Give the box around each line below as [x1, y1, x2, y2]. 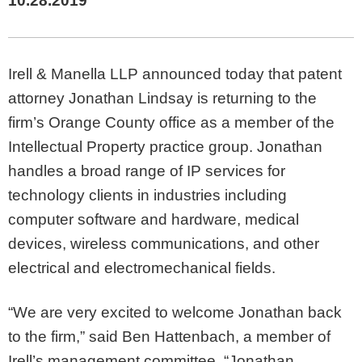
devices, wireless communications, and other [8, 235, 319, 252]
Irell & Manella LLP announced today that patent [8, 65, 342, 82]
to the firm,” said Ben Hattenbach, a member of [8, 327, 330, 345]
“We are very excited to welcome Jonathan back [8, 303, 342, 321]
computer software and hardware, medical [8, 211, 299, 228]
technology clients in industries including [8, 187, 287, 204]
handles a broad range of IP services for [8, 162, 285, 179]
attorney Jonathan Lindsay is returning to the [8, 90, 317, 107]
